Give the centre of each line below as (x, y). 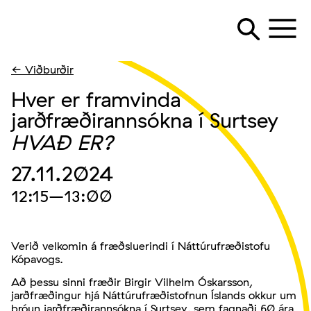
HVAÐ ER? (62, 142)
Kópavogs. (37, 259)
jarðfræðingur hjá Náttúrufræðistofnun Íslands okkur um (154, 295)
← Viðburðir (42, 69)
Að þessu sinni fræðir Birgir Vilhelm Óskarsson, (132, 282)
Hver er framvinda (96, 99)
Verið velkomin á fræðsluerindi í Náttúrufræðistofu (141, 246)
